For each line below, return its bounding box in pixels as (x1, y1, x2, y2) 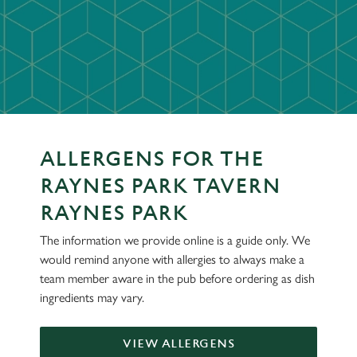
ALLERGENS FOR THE (40, 147, 264, 171)
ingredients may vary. (40, 290, 144, 305)
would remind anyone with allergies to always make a (40, 252, 304, 267)
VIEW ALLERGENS (123, 337, 234, 351)
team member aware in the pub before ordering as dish (40, 271, 315, 286)
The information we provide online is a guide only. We (40, 233, 310, 248)
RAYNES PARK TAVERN (40, 175, 280, 198)
